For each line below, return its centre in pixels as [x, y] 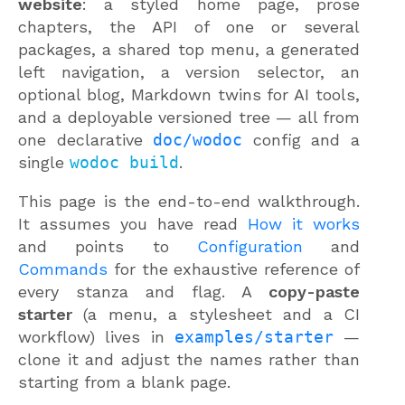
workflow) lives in [96, 337]
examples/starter [254, 337]
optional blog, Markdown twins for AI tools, [189, 94]
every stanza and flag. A [143, 292]
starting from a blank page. [124, 382]
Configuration [250, 246]
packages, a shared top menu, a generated [189, 49]
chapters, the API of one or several [189, 27]
